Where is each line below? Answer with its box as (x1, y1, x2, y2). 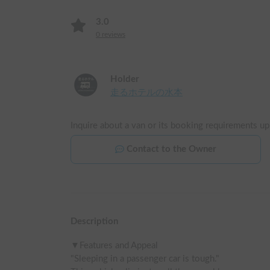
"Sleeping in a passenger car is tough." (71, 254, 219, 263)
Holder (110, 74, 139, 84)
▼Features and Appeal (71, 240, 158, 250)
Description (71, 216, 118, 226)
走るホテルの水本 (110, 87, 183, 97)
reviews (100, 30, 125, 38)
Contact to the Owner (127, 144, 216, 154)
